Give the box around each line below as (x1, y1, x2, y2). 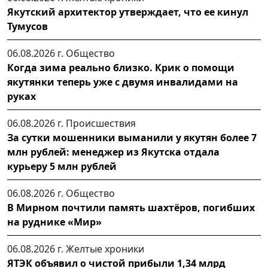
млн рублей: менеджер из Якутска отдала (7, 145, 220, 159)
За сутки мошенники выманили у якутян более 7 (7, 130, 257, 144)
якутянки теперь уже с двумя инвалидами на (7, 75, 238, 89)
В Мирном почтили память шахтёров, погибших (7, 200, 255, 214)
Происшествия (66, 116, 136, 130)
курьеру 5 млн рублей (7, 159, 117, 173)
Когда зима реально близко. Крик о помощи (7, 60, 234, 74)
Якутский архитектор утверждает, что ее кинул (7, 5, 248, 19)
